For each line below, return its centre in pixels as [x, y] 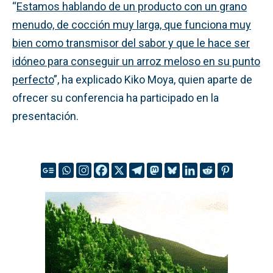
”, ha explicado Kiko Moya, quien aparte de [153, 79]
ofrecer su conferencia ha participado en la [115, 97]
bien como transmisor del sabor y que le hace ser [131, 43]
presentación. [45, 116]
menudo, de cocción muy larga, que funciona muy [132, 24]
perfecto [33, 79]
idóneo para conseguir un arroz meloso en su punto [136, 61]
